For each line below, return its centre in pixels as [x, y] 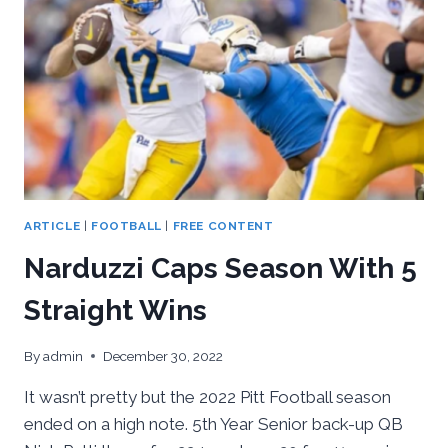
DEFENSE [141, 148]
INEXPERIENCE [161, 106]
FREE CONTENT [223, 226]
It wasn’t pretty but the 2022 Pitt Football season [207, 396]
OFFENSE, [144, 85]
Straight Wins [115, 310]
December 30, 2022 [163, 355]
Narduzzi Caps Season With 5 [220, 268]
